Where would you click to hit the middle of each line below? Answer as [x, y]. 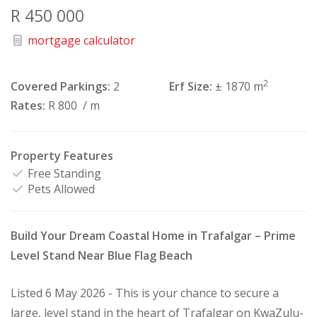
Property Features [62, 155]
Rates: [28, 105]
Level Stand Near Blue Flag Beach [102, 255]
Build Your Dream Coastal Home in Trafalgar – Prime [153, 235]
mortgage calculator [80, 40]
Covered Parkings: [60, 86]
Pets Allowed [60, 189]
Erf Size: [191, 86]
